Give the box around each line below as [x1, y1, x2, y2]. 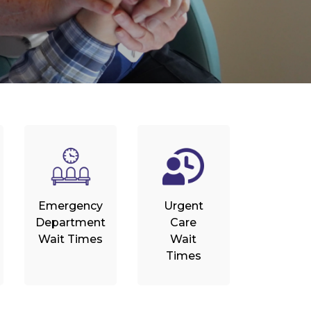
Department [35, 216, 106, 229]
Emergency [38, 199, 103, 212]
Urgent [163, 199, 203, 212]
